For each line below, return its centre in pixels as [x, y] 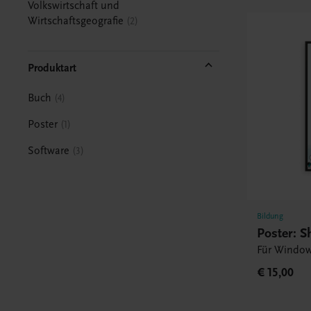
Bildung [270, 216]
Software [49, 150]
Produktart [52, 68]
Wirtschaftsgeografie [76, 20]
